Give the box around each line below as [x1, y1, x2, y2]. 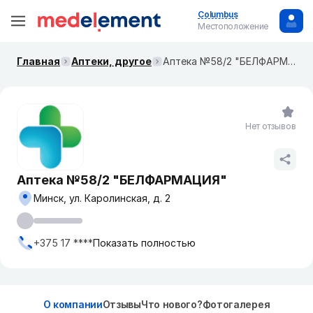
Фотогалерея [202, 298, 270, 310]
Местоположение [198, 21, 268, 31]
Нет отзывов [245, 121, 296, 131]
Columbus [198, 9, 238, 20]
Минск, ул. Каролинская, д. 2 [34, 192, 170, 204]
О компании [43, 298, 103, 310]
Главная [17, 55, 60, 67]
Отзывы [102, 298, 141, 310]
